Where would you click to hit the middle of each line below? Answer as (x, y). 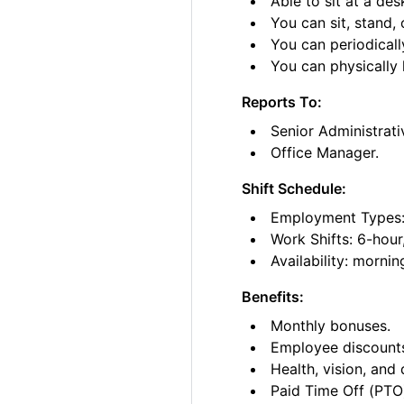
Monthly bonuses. (331, 326)
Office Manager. (325, 153)
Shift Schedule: (294, 189)
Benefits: (273, 297)
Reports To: (282, 102)
